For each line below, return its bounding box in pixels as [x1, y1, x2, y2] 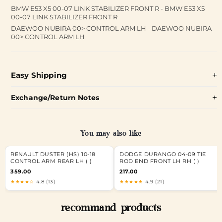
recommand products [60, 202, 162, 216]
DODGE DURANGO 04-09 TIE [119, 151, 206, 158]
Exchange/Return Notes [11, 93, 99, 102]
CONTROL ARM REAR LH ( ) [10, 158, 92, 165]
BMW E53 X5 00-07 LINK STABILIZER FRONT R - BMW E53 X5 [11, 4, 205, 12]
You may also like [80, 130, 142, 139]
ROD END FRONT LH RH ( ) [119, 158, 200, 165]
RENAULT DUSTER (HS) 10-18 [10, 151, 96, 158]
